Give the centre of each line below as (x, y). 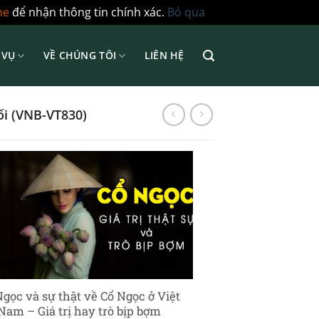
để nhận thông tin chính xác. (88, 12)
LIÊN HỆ (164, 55)
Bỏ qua (186, 12)
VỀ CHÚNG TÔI (80, 55)
